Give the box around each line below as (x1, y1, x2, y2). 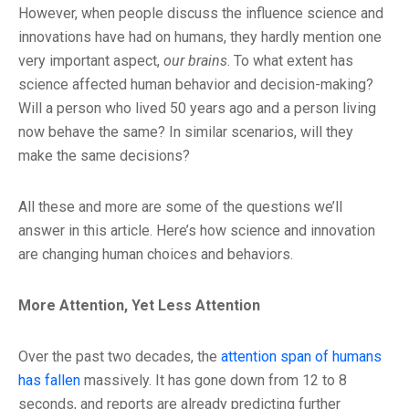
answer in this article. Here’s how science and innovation (18, 222, 375, 240)
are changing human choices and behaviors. (18, 246, 293, 264)
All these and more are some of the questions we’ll (18, 198, 342, 216)
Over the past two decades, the (18, 348, 221, 366)
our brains (163, 52, 227, 70)
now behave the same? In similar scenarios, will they (18, 123, 353, 142)
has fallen (18, 372, 80, 390)
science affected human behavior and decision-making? (18, 76, 373, 94)
